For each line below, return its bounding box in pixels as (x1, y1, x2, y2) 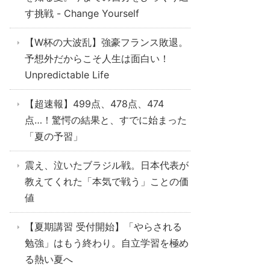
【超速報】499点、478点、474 (25, 98, 164, 110)
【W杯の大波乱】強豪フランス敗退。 (25, 36, 188, 48)
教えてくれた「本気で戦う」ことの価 (25, 175, 189, 187)
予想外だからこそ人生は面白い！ (25, 52, 169, 64)
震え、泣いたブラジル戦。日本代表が (25, 159, 189, 171)
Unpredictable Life (25, 69, 109, 81)
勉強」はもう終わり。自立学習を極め (25, 237, 189, 249)
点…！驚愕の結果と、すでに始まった (25, 114, 187, 126)
